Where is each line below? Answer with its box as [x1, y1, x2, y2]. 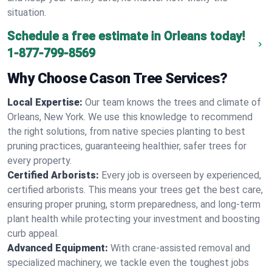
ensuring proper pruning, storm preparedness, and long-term [7, 199, 260, 210]
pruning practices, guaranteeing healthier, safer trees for [7, 140, 246, 152]
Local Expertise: [7, 97, 83, 108]
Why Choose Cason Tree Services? [7, 70, 228, 87]
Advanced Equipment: [7, 242, 108, 254]
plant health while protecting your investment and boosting [7, 213, 260, 225]
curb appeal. [7, 228, 59, 239]
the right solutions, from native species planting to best [7, 126, 245, 137]
